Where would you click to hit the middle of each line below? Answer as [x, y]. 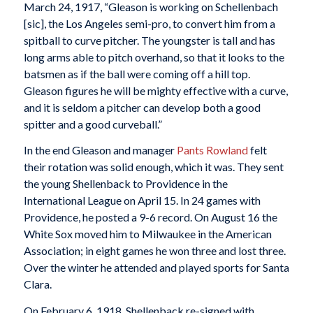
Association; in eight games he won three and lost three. [154, 251]
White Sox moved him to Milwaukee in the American [147, 234]
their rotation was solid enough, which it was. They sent [153, 167]
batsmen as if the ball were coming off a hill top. [137, 73]
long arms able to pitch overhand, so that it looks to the [154, 57]
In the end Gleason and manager [100, 150]
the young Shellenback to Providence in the [125, 184]
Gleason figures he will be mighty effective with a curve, [155, 90]
